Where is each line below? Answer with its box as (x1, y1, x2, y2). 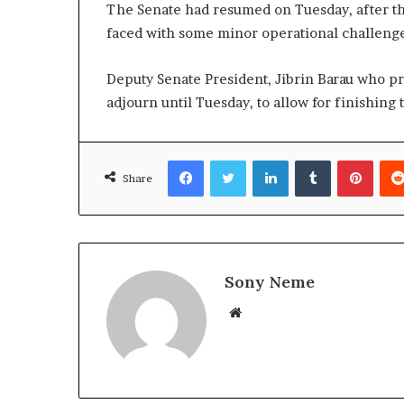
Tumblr (330, 151, 372, 167)
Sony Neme (225, 271, 315, 292)
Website (241, 302, 292, 320)
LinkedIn (288, 151, 337, 167)
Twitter (245, 151, 289, 167)
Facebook (203, 151, 258, 167)
